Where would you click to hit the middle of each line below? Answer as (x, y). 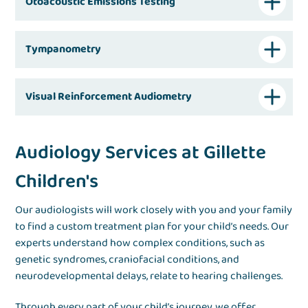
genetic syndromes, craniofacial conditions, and (128, 260)
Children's (57, 182)
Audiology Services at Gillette (141, 153)
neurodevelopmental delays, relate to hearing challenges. (149, 276)
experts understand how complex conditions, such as (140, 243)
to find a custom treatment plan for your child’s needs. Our (152, 227)
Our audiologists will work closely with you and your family (154, 210)
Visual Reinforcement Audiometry (109, 97)
